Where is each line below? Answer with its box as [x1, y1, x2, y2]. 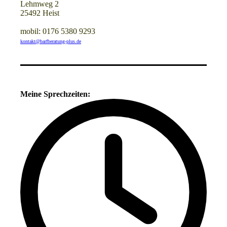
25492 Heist [20, 9, 59, 18]
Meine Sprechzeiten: [20, 90, 90, 99]
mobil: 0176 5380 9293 [20, 27, 95, 36]
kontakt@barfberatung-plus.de [20, 39, 81, 45]
